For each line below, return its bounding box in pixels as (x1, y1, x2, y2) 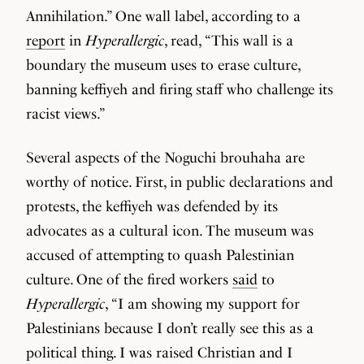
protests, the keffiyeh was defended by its (26, 197, 278, 214)
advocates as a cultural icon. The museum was (26, 222, 314, 239)
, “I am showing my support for (105, 295, 300, 312)
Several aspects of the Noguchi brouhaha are (26, 149, 305, 166)
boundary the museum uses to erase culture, (26, 56, 300, 73)
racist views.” (26, 105, 106, 122)
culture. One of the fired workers (26, 271, 232, 288)
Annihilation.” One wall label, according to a (26, 7, 301, 24)
